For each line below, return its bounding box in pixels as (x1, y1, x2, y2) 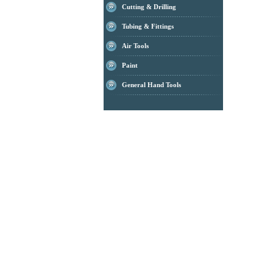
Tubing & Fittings (122, 23, 174, 30)
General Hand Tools (122, 81, 181, 88)
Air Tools (122, 42, 149, 49)
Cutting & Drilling (122, 3, 176, 10)
